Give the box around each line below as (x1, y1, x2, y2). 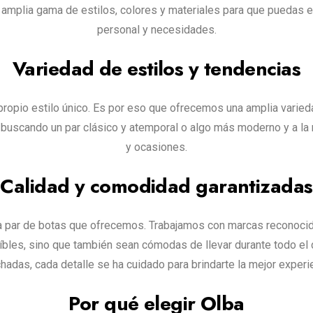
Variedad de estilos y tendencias (12, 54, 301, 83)
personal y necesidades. (96, 22, 217, 36)
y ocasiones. (126, 140, 187, 154)
